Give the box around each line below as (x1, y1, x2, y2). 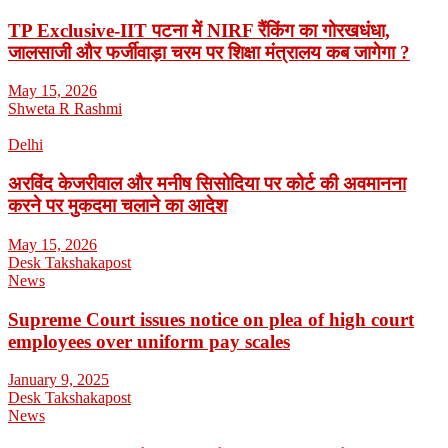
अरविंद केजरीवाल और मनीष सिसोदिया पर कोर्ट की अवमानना (8, 173, 406, 195)
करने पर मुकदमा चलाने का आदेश (8, 195, 227, 217)
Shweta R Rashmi (8, 100, 122, 118)
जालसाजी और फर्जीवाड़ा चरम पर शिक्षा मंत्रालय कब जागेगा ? (8, 41, 410, 63)
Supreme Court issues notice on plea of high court (8, 308, 414, 330)
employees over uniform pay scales (8, 330, 290, 352)
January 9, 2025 (8, 371, 109, 389)
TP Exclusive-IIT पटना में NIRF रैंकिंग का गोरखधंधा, (8, 19, 390, 41)
